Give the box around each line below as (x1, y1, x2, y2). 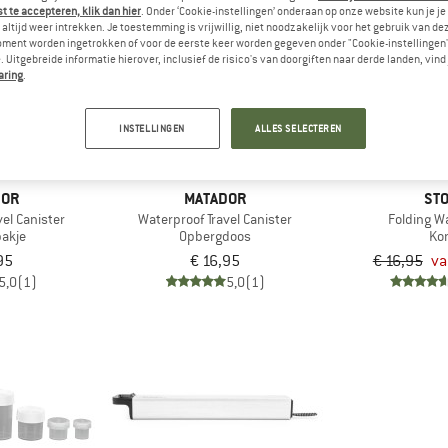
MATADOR (184, 188, 247, 209)
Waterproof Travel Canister (138, 210, 293, 228)
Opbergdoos (179, 227, 252, 245)
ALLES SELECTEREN (254, 122, 343, 135)
